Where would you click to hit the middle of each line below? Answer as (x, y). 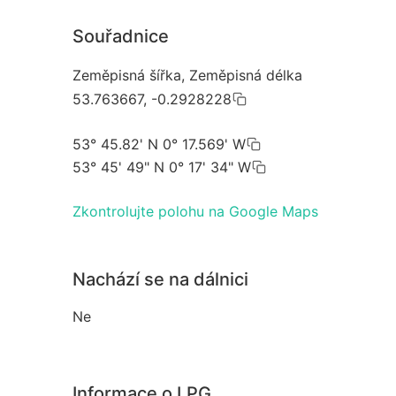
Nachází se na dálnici (160, 279)
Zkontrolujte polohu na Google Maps (195, 211)
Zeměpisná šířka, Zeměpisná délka (187, 76)
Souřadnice (121, 37)
